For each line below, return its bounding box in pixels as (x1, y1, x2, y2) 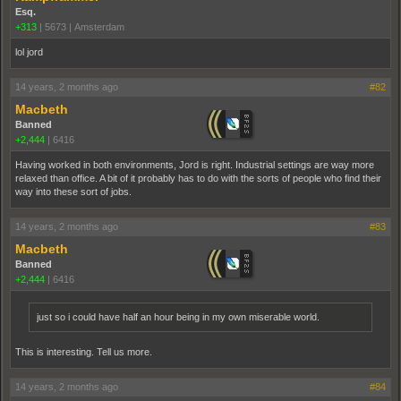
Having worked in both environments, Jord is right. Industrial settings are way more (15, 159, 374, 170)
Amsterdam (74, 21, 124, 32)
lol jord (15, 47, 43, 57)
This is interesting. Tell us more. (15, 346, 152, 357)
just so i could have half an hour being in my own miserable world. (37, 311, 320, 322)
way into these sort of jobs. (15, 186, 132, 197)
